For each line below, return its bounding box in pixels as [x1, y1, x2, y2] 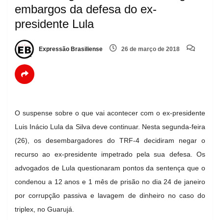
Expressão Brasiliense [37, 46, 103, 53]
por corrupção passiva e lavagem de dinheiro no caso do [15, 191, 205, 199]
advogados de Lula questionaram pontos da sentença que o [15, 164, 205, 172]
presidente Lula [15, 17, 94, 30]
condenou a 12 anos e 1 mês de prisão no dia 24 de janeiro [15, 177, 205, 186]
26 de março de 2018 [120, 46, 180, 53]
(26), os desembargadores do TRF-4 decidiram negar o [15, 136, 205, 144]
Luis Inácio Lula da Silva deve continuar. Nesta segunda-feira [15, 122, 205, 131]
